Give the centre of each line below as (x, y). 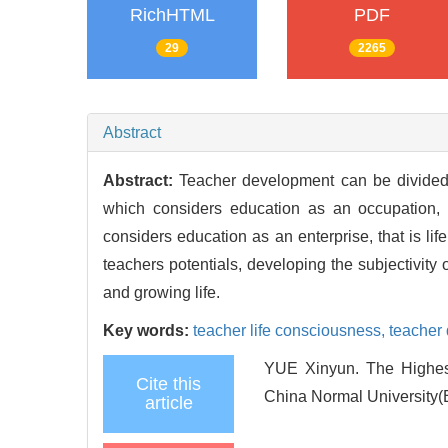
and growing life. (161, 292)
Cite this (168, 383)
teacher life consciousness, (291, 330)
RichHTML (172, 15)
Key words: (148, 330)
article (168, 402)
